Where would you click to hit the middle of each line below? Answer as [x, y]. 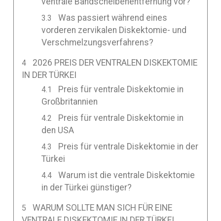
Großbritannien [69, 102]
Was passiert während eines [113, 18]
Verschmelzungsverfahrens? [97, 42]
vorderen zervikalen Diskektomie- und [114, 30]
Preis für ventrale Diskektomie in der [129, 147]
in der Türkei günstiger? [86, 188]
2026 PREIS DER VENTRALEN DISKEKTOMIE [115, 62]
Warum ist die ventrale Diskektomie [127, 175]
